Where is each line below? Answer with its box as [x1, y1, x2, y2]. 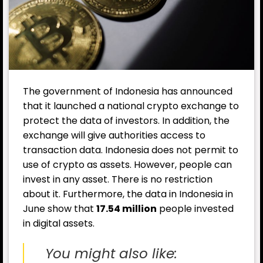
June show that [23, 202, 96, 216]
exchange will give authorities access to [23, 129, 205, 143]
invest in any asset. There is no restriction [23, 173, 213, 187]
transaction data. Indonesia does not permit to [23, 143, 238, 157]
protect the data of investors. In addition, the [23, 114, 230, 128]
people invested [157, 202, 234, 216]
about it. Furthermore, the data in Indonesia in [23, 187, 233, 201]
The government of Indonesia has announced [23, 85, 232, 99]
